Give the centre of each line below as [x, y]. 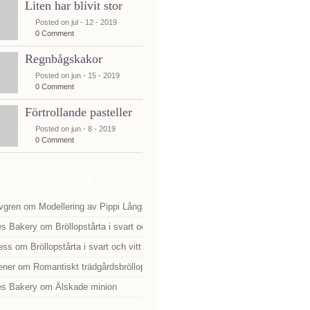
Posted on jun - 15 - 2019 [77, 75]
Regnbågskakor [64, 59]
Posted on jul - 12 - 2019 [76, 22]
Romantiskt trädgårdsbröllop [89, 267]
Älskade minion [86, 287]
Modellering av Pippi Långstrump [104, 207]
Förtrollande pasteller [79, 112]
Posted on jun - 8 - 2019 [75, 129]
